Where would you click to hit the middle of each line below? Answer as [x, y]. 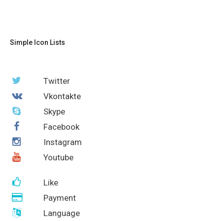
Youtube [58, 157]
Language [61, 213]
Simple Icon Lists [37, 42]
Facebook [61, 127]
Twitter [56, 81]
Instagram [62, 142]
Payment [59, 198]
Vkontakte [62, 96]
